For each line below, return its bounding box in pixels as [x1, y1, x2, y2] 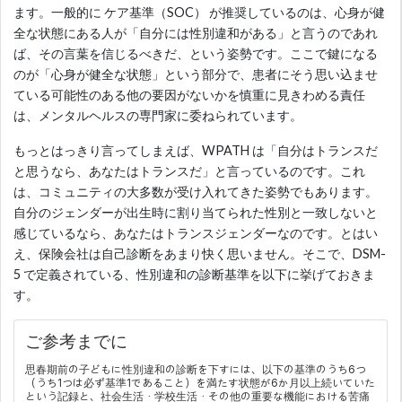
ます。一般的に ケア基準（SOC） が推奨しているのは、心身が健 [13, 4, 386, 21]
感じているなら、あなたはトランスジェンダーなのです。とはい [13, 225, 379, 241]
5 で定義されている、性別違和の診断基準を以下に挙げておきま [13, 267, 376, 283]
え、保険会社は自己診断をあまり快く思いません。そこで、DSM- [13, 246, 387, 262]
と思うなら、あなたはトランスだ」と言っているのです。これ [13, 163, 366, 179]
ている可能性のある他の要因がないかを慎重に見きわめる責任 [13, 87, 366, 103]
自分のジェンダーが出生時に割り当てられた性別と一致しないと [13, 205, 379, 221]
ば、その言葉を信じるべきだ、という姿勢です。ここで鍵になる [13, 46, 379, 62]
